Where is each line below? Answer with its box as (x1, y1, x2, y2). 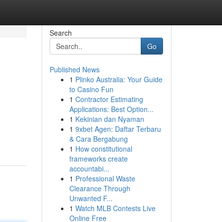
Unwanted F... (69, 193, 112, 203)
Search (49, 28, 72, 38)
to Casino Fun (69, 84, 113, 94)
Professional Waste (75, 173, 135, 183)
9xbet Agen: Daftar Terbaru (75, 124, 161, 134)
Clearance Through (69, 183, 130, 193)
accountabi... (69, 164, 110, 173)
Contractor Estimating (75, 94, 143, 104)
